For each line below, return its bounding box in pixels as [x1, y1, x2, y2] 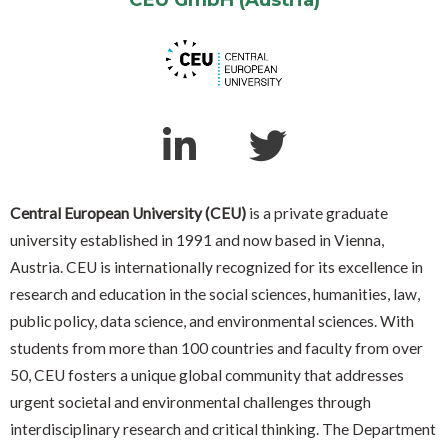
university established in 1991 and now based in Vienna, [10, 231, 384, 250]
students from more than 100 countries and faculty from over [10, 339, 423, 358]
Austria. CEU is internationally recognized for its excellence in [10, 258, 423, 277]
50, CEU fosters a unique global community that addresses [10, 366, 404, 385]
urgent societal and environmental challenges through [10, 393, 371, 412]
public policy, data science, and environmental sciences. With [10, 312, 414, 331]
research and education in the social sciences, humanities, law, [10, 285, 420, 304]
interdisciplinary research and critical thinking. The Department [10, 420, 436, 439]
